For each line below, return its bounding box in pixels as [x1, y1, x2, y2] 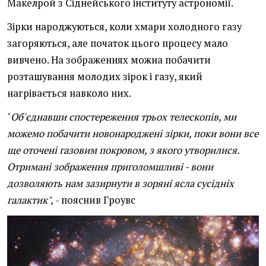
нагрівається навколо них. [7, 87, 131, 100]
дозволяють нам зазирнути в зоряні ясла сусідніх [7, 177, 234, 191]
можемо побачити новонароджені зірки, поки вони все [7, 127, 258, 141]
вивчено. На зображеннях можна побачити [7, 53, 211, 67]
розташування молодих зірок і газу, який [7, 70, 202, 84]
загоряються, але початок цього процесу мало [7, 37, 228, 50]
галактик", [7, 194, 53, 207]
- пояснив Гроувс [53, 194, 135, 207]
